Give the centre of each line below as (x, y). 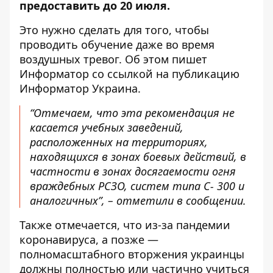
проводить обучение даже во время (117, 44)
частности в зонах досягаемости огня (133, 171)
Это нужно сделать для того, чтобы (114, 30)
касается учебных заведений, (107, 127)
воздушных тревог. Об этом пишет (113, 59)
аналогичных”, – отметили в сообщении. (138, 200)
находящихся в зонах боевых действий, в (138, 157)
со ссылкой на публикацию (166, 74)
